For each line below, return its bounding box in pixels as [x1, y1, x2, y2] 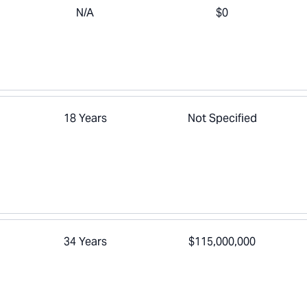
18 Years [63, 111, 107, 125]
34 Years [63, 234, 107, 249]
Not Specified [187, 111, 257, 125]
